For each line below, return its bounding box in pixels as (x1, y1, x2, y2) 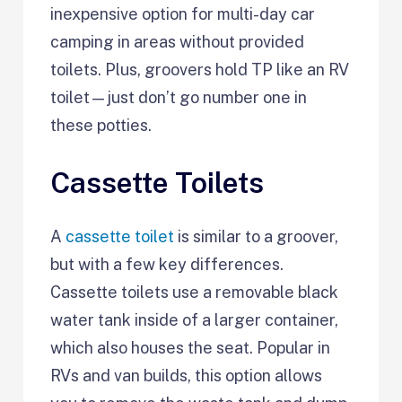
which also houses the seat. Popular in (50, 338, 331, 358)
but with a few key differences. (50, 255, 284, 275)
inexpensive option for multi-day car (50, 4, 316, 23)
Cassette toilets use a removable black (50, 283, 339, 302)
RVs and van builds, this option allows (50, 366, 323, 386)
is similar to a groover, (174, 227, 339, 247)
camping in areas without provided (50, 31, 305, 51)
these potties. (50, 115, 153, 135)
